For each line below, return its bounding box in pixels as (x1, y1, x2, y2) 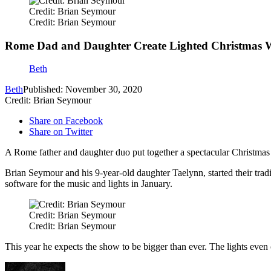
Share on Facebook (29, 116, 103, 126)
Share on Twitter (29, 126, 93, 137)
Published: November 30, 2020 (23, 84, 142, 95)
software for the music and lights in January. (5, 178, 172, 189)
